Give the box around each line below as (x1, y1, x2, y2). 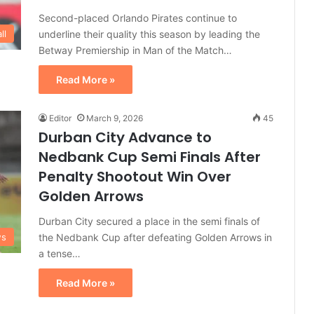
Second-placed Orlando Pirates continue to (39, 12, 237, 24)
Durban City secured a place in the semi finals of (39, 215, 260, 227)
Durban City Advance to (39, 128, 212, 147)
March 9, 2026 (86, 113, 143, 123)
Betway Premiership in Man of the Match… (39, 44, 232, 56)
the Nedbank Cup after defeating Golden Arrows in (39, 231, 272, 243)
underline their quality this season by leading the (39, 28, 260, 40)
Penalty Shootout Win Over (39, 167, 231, 186)
